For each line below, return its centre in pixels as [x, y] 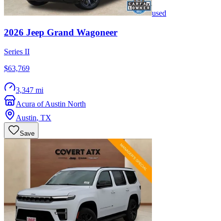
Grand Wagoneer [82, 33]
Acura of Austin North [51, 104]
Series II [17, 51]
